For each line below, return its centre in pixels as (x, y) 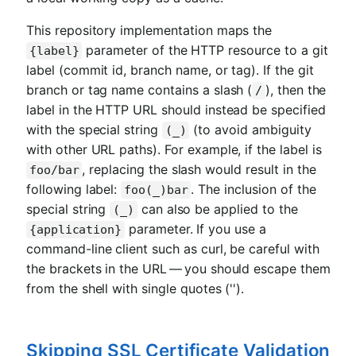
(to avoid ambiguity (250, 130)
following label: (74, 190)
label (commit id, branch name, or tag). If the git (170, 70)
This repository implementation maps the (149, 31)
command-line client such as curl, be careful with (173, 249)
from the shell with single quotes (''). (135, 289)
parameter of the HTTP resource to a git (205, 50)
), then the (296, 90)
